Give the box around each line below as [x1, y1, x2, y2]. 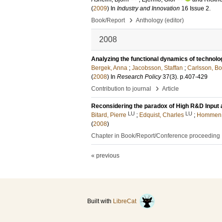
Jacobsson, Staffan [132, 64, 183, 71]
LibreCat [113, 198, 139, 205]
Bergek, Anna [91, 64, 127, 71]
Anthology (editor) [136, 17, 184, 24]
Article [162, 85, 179, 92]
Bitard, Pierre [91, 111, 126, 118]
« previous [91, 152, 119, 159]
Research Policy [117, 73, 161, 80]
